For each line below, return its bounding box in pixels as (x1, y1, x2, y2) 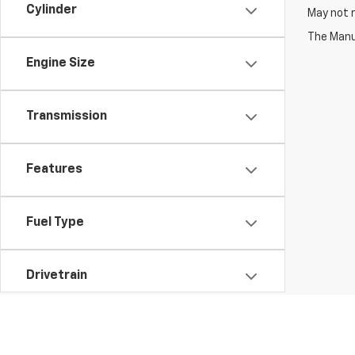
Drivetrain (26, 269, 87, 282)
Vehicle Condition (26, 323, 132, 335)
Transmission (26, 110, 107, 123)
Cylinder (26, 4, 77, 17)
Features (26, 163, 82, 176)
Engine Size (26, 57, 95, 70)
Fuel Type (26, 216, 84, 229)
